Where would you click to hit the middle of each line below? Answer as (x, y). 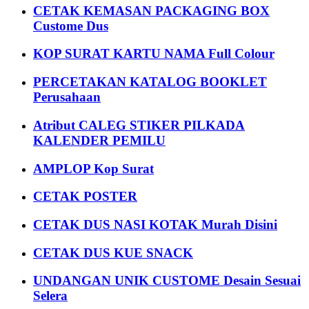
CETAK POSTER (85, 197)
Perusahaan (67, 97)
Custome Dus (71, 26)
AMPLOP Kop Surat (93, 168)
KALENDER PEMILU (99, 140)
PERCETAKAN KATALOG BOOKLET (150, 82)
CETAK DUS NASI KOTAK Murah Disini (155, 224)
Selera (50, 296)
